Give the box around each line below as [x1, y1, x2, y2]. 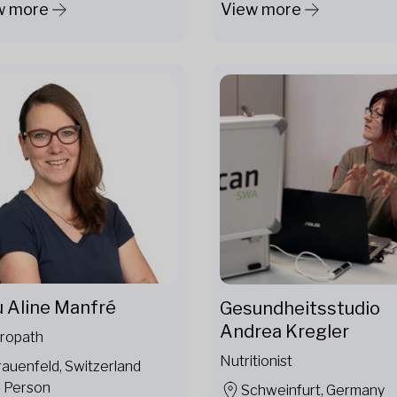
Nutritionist [220, 352, 292, 370]
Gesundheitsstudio [220, 297, 380, 319]
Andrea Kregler [220, 320, 349, 342]
